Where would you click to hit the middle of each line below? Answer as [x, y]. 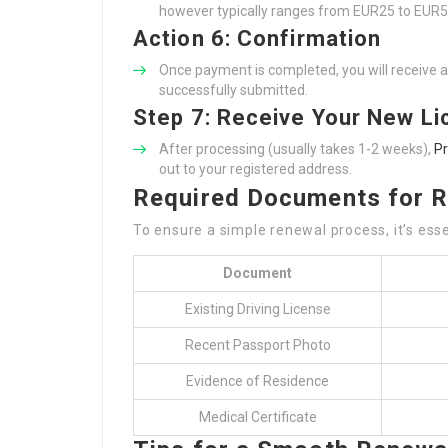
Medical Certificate [257, 417]
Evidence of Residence [257, 381]
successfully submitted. [233, 90]
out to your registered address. [255, 169]
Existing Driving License [257, 309]
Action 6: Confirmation [257, 38]
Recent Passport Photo [257, 345]
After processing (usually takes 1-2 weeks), [296, 149]
